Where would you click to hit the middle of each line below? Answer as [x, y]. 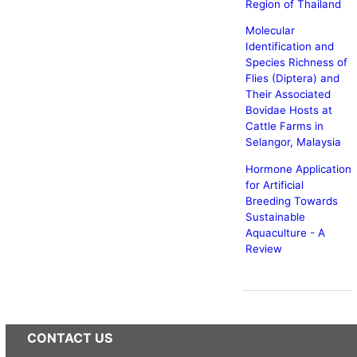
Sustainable [275, 216]
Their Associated [288, 94]
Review [263, 248]
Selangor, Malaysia [293, 142]
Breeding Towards [291, 200]
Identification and [289, 47]
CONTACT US [69, 338]
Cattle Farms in [284, 126]
